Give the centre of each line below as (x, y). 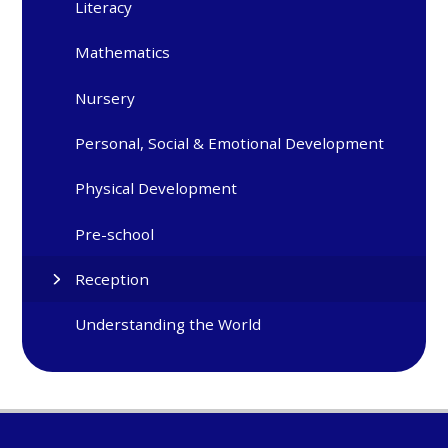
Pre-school (115, 233)
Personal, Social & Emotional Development (230, 143)
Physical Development (156, 188)
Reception (112, 279)
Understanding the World (168, 324)
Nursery (105, 97)
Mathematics (123, 52)
